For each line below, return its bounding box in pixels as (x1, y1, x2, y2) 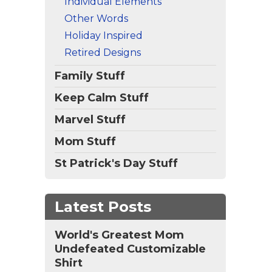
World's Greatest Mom (55, 228, 184, 242)
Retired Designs (64, 47, 141, 58)
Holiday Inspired (64, 30, 143, 41)
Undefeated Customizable (55, 242, 206, 256)
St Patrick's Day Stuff (55, 157, 178, 170)
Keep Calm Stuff (55, 91, 149, 104)
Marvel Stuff (55, 113, 126, 126)
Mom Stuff (55, 135, 116, 148)
